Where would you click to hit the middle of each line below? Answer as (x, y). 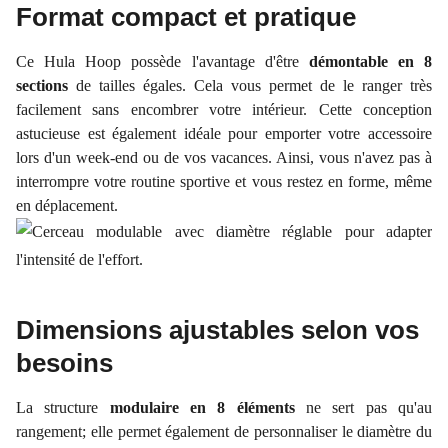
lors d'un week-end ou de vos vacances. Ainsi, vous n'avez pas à (224, 157)
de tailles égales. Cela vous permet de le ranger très (254, 85)
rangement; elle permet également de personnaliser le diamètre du (224, 431)
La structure (63, 407)
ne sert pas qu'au (363, 407)
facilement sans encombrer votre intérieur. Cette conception (224, 109)
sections (46, 85)
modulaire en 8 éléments (202, 407)
